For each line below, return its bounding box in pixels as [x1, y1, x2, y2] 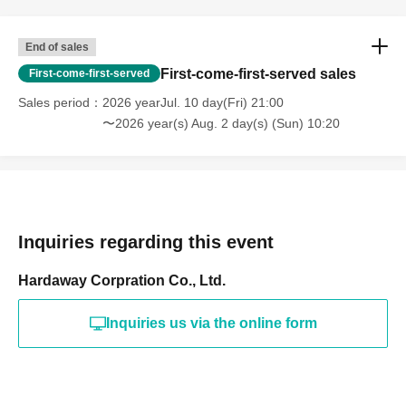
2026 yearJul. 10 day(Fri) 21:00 [102, 95, 284, 111]
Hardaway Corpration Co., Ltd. [18, 273, 226, 289]
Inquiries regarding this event [18, 232, 274, 253]
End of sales [25, 41, 89, 54]
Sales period [18, 95, 90, 111]
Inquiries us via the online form [105, 315, 317, 332]
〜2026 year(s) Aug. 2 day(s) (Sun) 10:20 [102, 116, 340, 131]
